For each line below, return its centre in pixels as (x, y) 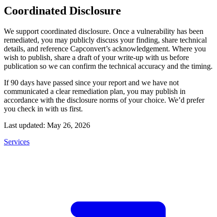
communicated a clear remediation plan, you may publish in (95, 91)
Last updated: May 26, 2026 (47, 125)
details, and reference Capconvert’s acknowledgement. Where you (105, 48)
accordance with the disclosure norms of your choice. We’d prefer (104, 100)
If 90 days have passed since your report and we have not (91, 82)
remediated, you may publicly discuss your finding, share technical (105, 40)
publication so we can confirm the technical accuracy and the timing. (108, 66)
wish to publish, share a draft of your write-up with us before (96, 57)
